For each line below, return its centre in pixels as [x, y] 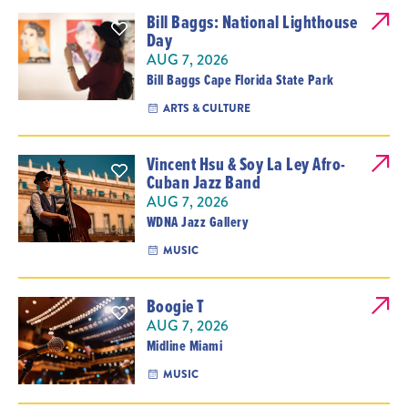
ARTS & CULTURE [206, 108]
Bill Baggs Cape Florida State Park [240, 80]
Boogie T [175, 306]
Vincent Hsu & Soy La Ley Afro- [246, 164]
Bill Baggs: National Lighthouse [252, 22]
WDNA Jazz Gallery [198, 222]
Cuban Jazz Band [204, 182]
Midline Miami [184, 346]
